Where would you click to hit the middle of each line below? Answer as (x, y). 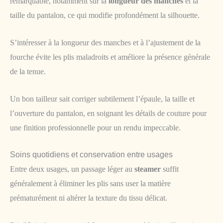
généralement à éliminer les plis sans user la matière (90, 184)
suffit (170, 169)
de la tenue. (28, 72)
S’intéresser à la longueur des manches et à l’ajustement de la (105, 43)
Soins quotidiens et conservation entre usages (91, 155)
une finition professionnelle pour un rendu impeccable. (95, 127)
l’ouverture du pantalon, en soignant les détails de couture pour (108, 113)
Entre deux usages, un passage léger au (72, 169)
